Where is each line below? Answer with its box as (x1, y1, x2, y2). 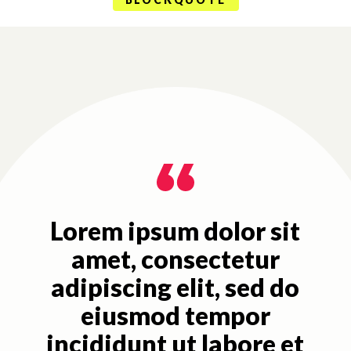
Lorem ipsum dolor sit (50, 215, 301, 246)
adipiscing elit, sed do (51, 271, 300, 302)
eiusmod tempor (80, 299, 270, 331)
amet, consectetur (71, 243, 280, 274)
